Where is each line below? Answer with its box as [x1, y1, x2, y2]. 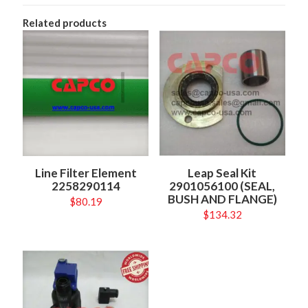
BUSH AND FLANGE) [167, 192, 277, 207]
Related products [23, 16, 107, 30]
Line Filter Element [34, 166, 137, 181]
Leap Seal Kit [188, 166, 257, 181]
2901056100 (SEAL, [169, 179, 276, 194]
